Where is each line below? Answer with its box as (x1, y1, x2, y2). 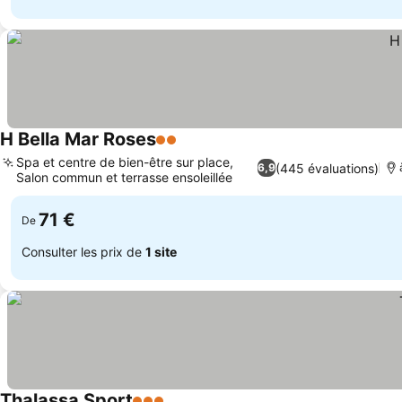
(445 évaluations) (275, 160, 380, 176)
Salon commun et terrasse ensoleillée (16, 170, 232, 185)
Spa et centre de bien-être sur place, (16, 154, 233, 170)
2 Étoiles (155, 140, 214, 158)
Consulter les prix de (22, 243, 145, 259)
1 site (145, 243, 177, 259)
